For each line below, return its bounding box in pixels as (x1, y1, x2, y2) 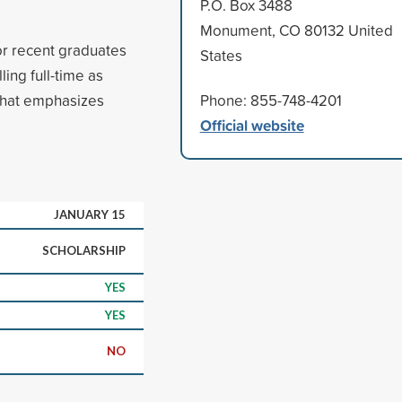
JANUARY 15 (54, 206, 126, 222)
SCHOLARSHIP (42, 242, 126, 258)
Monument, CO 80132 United (199, 19, 393, 40)
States (199, 44, 242, 66)
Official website (199, 113, 304, 136)
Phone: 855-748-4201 (199, 89, 342, 110)
